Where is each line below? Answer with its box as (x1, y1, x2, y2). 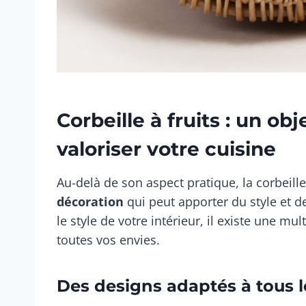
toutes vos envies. (57, 231, 160, 248)
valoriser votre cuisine (57, 137, 276, 161)
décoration (57, 193, 124, 210)
